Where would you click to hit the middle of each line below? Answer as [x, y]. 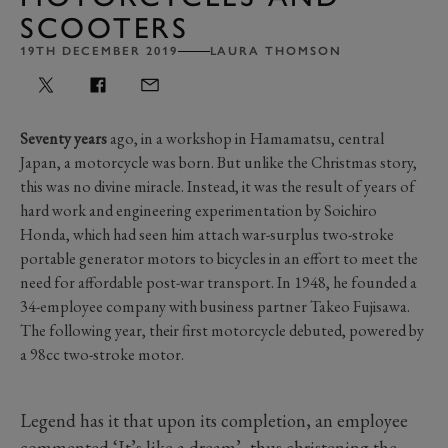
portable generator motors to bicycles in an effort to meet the [219, 258]
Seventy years [63, 138]
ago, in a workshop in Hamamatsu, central [245, 138]
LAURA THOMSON [275, 50]
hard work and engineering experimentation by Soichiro [198, 210]
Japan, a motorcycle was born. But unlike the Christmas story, [218, 162]
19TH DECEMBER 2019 [99, 50]
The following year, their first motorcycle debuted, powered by [222, 330]
